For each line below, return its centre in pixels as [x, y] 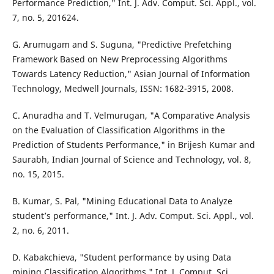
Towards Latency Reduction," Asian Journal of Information [131, 74]
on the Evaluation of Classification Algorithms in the [118, 130]
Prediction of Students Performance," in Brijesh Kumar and [133, 145]
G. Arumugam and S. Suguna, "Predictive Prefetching [122, 45]
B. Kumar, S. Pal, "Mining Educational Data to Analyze [122, 201]
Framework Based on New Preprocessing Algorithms [120, 59]
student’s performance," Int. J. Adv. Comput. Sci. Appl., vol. [133, 216]
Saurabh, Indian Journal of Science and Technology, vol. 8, [131, 160]
